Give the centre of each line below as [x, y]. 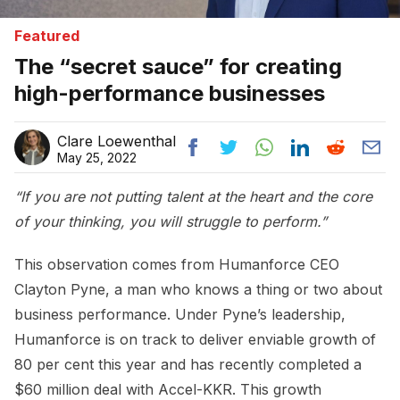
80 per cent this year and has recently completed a [188, 364]
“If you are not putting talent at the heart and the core [193, 196]
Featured [47, 35]
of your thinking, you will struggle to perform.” [171, 221]
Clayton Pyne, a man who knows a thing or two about [198, 289]
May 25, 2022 [97, 157]
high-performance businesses [170, 93]
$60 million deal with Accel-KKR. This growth [168, 389]
